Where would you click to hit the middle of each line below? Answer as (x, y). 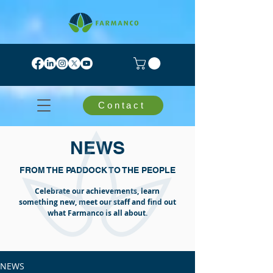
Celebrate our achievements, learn (97, 191)
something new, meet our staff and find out (97, 202)
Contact (122, 105)
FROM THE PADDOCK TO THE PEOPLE (97, 170)
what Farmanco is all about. (97, 213)
